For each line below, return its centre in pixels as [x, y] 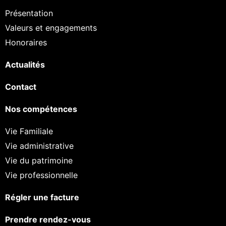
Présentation [29, 13]
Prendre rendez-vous [48, 220]
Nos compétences [41, 109]
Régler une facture [42, 197]
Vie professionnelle [41, 175]
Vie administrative [39, 146]
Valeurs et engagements [51, 28]
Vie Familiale [29, 131]
